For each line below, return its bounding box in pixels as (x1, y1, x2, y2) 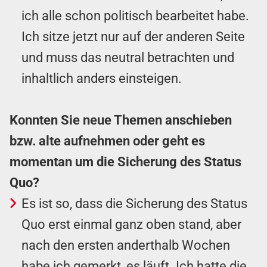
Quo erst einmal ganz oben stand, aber (21, 216, 241, 232)
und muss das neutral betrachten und (21, 49, 234, 65)
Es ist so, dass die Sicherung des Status (21, 195, 247, 211)
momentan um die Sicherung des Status (10, 154, 241, 169)
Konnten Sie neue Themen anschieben (10, 112, 232, 128)
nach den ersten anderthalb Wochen (21, 237, 230, 253)
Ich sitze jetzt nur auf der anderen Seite (21, 29, 245, 44)
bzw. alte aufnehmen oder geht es (10, 133, 205, 148)
